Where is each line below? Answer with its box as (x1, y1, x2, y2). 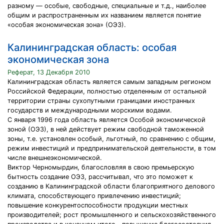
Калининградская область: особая (7, 41, 176, 53)
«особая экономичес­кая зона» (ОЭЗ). (7, 21, 126, 28)
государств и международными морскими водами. (7, 106, 172, 114)
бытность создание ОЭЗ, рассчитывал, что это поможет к (7, 173, 193, 180)
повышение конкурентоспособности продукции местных (7, 201, 188, 209)
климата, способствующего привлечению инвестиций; (7, 192, 181, 199)
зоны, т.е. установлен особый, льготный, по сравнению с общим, (7, 135, 215, 142)
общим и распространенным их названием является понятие (7, 11, 201, 19)
